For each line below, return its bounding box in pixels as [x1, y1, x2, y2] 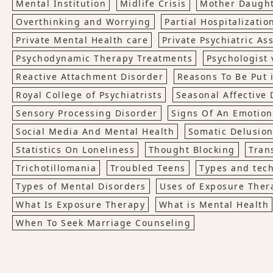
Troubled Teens [110, 162, 186, 174]
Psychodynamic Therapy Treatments [16, 52, 193, 64]
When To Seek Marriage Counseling [16, 217, 191, 229]
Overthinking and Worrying [16, 16, 151, 27]
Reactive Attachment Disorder [16, 71, 163, 82]
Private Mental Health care [16, 34, 148, 46]
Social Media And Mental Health [16, 126, 174, 137]
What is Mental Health [158, 199, 269, 210]
